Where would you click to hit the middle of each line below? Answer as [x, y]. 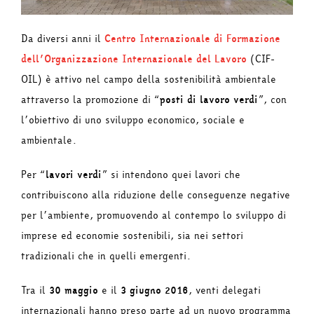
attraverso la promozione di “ [90, 100]
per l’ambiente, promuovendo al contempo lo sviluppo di [153, 216]
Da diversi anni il [63, 39]
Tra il [35, 291]
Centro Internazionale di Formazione [192, 39]
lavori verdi [74, 175]
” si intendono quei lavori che [171, 175]
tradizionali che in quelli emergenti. [106, 257]
